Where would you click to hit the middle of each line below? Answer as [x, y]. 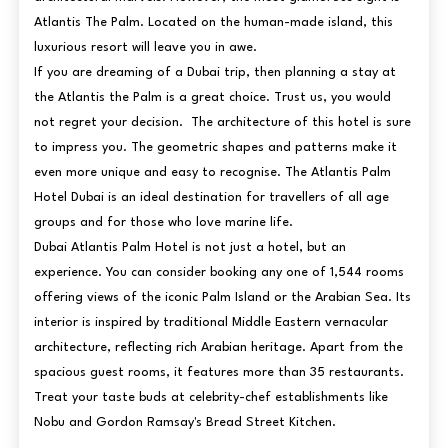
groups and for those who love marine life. [163, 222]
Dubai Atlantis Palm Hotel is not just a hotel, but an [189, 247]
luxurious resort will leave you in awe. [147, 47]
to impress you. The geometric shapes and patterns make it [215, 147]
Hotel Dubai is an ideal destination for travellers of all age [211, 197]
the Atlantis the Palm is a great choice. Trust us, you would [212, 97]
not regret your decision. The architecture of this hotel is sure [222, 122]
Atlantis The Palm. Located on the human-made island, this [213, 22]
